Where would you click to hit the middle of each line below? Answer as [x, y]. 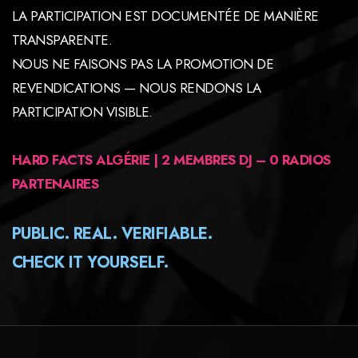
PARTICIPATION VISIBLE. [82, 111]
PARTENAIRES [56, 183]
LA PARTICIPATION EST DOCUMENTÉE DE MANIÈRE [165, 16]
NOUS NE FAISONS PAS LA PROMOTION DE [143, 64]
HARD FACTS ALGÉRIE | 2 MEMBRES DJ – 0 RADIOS [171, 159]
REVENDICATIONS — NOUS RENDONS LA [137, 88]
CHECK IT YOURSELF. [90, 262]
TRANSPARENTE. [62, 40]
